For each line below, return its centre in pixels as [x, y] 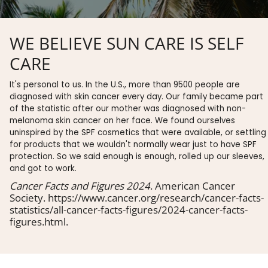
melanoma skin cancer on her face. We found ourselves [122, 121]
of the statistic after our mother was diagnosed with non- [128, 109]
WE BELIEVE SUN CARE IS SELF [127, 43]
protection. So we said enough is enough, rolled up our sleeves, [137, 157]
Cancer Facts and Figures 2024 [80, 185]
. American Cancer [193, 185]
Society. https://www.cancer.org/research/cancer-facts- [137, 197]
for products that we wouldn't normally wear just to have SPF [133, 145]
